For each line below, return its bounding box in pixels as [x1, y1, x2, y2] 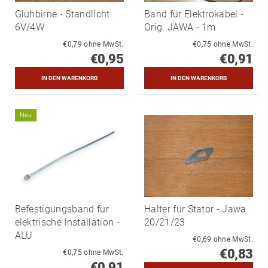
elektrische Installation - [14, 217, 120, 229]
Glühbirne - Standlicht [14, 8, 110, 20]
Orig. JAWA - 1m [144, 22, 216, 33]
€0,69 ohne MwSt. [213, 235, 253, 244]
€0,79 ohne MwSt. [84, 40, 124, 49]
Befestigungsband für [14, 203, 109, 215]
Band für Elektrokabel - [144, 8, 244, 20]
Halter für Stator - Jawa [144, 203, 246, 215]
